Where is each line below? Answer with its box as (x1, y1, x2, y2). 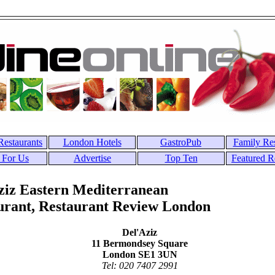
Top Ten (165, 153, 198, 163)
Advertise (74, 153, 111, 163)
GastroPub (160, 137, 201, 147)
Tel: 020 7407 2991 (101, 260, 178, 271)
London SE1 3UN (102, 249, 177, 260)
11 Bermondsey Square (91, 238, 188, 249)
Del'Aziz (122, 227, 157, 238)
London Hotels (63, 137, 122, 147)
